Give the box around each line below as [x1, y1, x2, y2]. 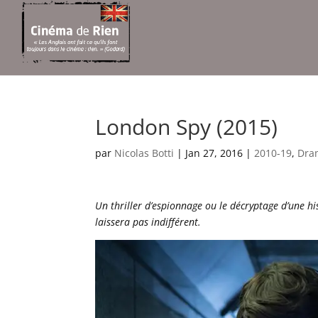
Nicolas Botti [114, 146, 175, 160]
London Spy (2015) [95, 112, 278, 141]
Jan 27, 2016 [185, 146, 243, 160]
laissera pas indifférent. [95, 215, 202, 229]
